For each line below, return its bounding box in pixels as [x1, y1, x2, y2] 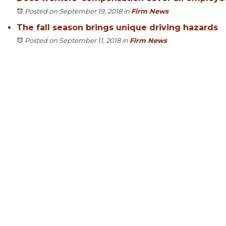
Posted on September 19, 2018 [25, 7, 122, 15]
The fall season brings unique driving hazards [17, 23, 218, 32]
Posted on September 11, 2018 [25, 36, 121, 44]
